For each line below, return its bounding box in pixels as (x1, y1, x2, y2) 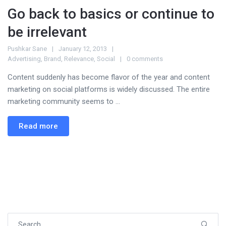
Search (7, 213, 30, 223)
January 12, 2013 (59, 44, 107, 52)
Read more (19, 121, 58, 131)
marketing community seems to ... (8, 96, 120, 106)
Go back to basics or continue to (8, 5, 214, 22)
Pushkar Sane (8, 44, 47, 52)
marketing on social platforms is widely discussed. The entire (8, 84, 210, 94)
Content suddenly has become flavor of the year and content (8, 72, 210, 82)
